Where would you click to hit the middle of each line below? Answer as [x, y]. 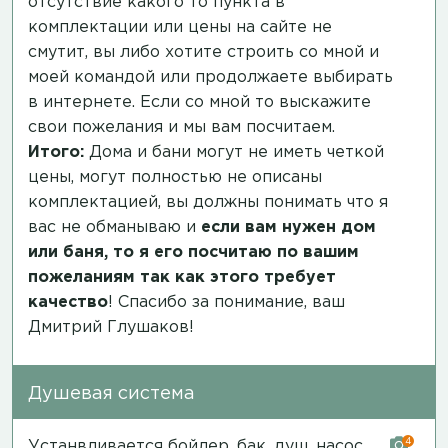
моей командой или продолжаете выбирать [210, 77]
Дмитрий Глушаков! [111, 327]
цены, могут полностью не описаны [175, 177]
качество [68, 302]
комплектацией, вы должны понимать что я [208, 202]
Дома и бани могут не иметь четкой [234, 152]
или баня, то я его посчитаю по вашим [193, 252]
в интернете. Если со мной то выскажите [199, 102]
